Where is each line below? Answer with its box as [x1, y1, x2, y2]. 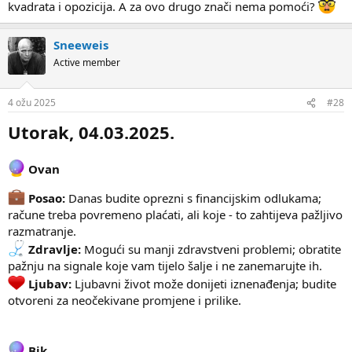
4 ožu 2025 [8, 96, 56, 110]
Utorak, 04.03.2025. [8, 120, 174, 145]
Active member [53, 55, 120, 69]
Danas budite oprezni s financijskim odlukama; [65, 190, 321, 207]
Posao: [28, 190, 65, 207]
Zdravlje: [28, 241, 81, 258]
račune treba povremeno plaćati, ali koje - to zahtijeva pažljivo [8, 207, 343, 223]
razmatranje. [8, 223, 76, 240]
